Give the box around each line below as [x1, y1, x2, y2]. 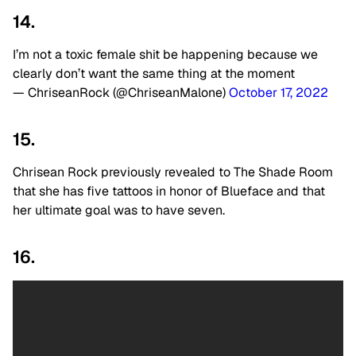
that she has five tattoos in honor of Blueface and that [13, 182, 325, 199]
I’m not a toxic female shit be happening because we [13, 45, 318, 63]
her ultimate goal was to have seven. [13, 201, 225, 219]
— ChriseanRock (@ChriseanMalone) [13, 83, 229, 101]
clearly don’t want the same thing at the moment [13, 64, 295, 82]
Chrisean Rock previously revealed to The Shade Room [13, 163, 333, 180]
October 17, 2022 [229, 83, 328, 101]
